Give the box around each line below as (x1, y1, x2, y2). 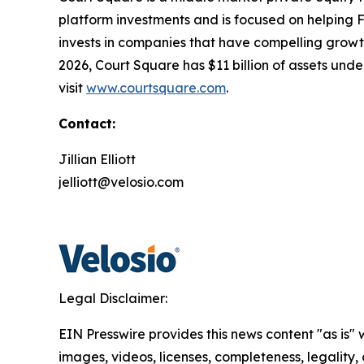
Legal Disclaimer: (58, 290, 167, 306)
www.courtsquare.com (86, 80, 226, 96)
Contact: (58, 115, 115, 132)
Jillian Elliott (58, 151, 136, 167)
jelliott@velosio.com (58, 174, 184, 190)
